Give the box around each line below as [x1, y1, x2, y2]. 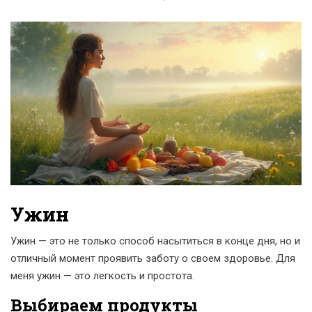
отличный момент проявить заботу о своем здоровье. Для [10, 252, 295, 265]
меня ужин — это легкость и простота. [10, 270, 194, 283]
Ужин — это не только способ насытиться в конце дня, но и [10, 235, 300, 248]
